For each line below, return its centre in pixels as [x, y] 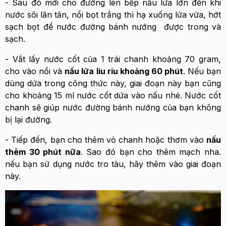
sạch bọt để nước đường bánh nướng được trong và [113, 27]
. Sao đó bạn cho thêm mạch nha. [151, 152]
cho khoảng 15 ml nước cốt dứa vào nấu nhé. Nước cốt [113, 96]
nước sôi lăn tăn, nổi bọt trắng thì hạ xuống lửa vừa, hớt [113, 15]
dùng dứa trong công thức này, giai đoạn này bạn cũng [113, 83]
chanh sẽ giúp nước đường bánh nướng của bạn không [113, 108]
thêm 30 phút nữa [43, 152]
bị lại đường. [29, 120]
